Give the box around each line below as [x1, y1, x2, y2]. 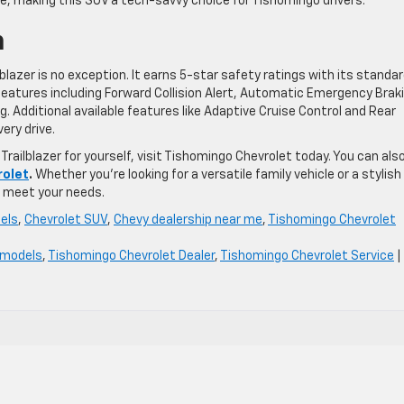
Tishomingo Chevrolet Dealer [48, 249, 215, 262]
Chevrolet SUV [24, 213, 107, 226]
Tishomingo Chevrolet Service [220, 249, 394, 262]
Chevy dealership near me [114, 213, 262, 226]
